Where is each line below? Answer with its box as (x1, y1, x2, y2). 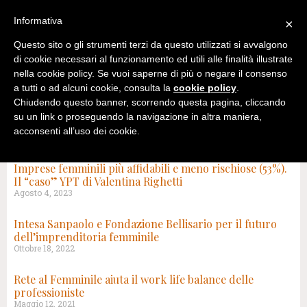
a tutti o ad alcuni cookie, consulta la (14, 82, 173, 94)
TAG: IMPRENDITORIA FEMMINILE (14, 149, 203, 163)
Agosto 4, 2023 (14, 187, 73, 198)
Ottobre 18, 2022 (14, 243, 75, 254)
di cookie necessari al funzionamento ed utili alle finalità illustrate (14, 53, 293, 65)
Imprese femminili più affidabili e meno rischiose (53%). (14, 161, 287, 175)
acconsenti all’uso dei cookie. (14, 125, 140, 137)
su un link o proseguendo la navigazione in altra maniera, (14, 111, 262, 123)
